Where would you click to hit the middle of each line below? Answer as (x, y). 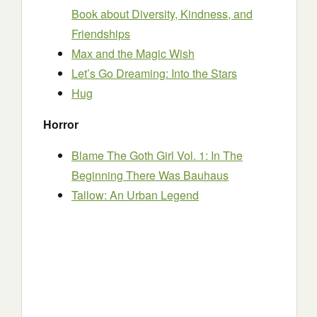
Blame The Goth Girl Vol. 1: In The (157, 155)
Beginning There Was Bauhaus (150, 175)
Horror (61, 124)
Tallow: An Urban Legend (135, 195)
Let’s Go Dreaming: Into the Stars (154, 73)
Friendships (101, 34)
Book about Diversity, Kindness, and (162, 14)
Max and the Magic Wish (133, 53)
